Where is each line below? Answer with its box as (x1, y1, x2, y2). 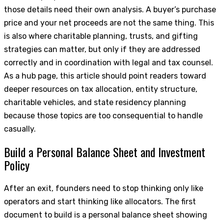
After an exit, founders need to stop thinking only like (4, 184, 203, 193)
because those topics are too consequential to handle (4, 111, 203, 121)
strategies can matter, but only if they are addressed (4, 45, 200, 55)
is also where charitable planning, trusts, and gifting (4, 31, 198, 41)
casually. (4, 124, 36, 134)
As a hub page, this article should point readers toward (4, 71, 206, 81)
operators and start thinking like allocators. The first (4, 197, 196, 207)
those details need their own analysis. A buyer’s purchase (4, 5, 216, 15)
